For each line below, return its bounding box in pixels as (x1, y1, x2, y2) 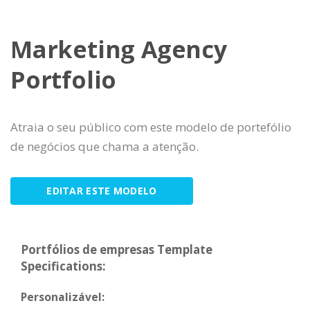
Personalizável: (21, 289, 104, 305)
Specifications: (21, 258, 106, 275)
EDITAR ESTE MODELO (46, 184, 157, 198)
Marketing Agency (10, 33, 227, 66)
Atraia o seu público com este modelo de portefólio (10, 119, 291, 136)
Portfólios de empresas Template (21, 241, 212, 258)
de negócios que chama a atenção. (10, 138, 199, 155)
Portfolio (10, 64, 117, 96)
